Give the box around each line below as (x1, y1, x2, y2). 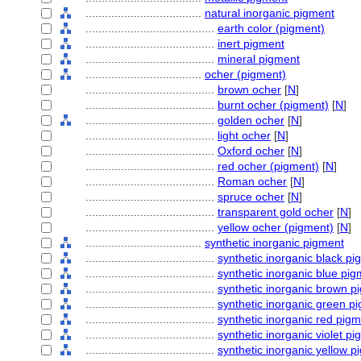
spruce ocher (218, 190, 284, 203)
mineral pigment (218, 52, 300, 65)
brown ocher (218, 83, 281, 96)
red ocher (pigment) (218, 160, 319, 172)
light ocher (218, 129, 271, 142)
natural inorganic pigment (205, 6, 334, 19)
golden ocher (218, 114, 284, 127)
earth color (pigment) (218, 22, 325, 35)
